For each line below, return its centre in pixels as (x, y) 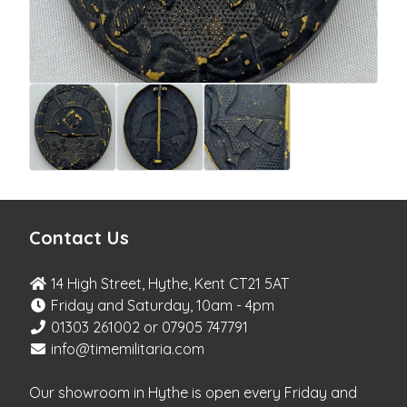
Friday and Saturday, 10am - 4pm (161, 305)
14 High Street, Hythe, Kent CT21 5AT (168, 283)
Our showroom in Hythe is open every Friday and (193, 392)
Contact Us (79, 237)
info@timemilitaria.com (128, 348)
